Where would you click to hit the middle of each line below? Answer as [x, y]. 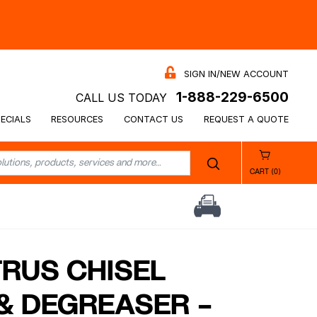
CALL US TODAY [121, 97]
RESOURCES [77, 119]
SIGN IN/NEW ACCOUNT [236, 74]
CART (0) [265, 172]
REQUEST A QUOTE [246, 119]
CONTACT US [154, 119]
